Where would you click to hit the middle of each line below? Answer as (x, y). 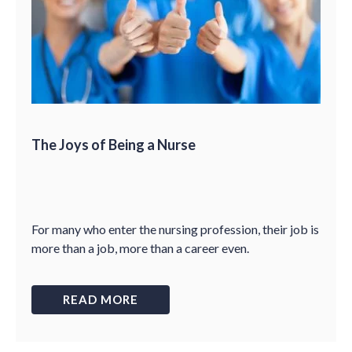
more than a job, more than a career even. (140, 248)
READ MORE (101, 299)
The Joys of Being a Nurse (114, 145)
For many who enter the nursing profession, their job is (175, 229)
